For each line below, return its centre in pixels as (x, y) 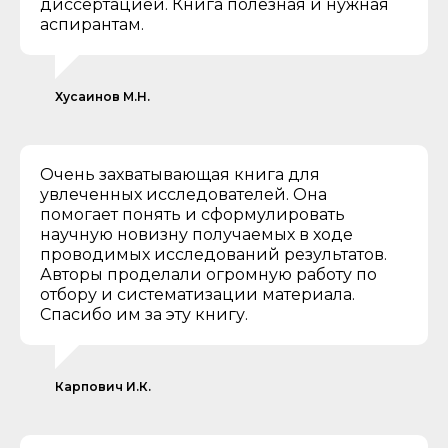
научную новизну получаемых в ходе (196, 235)
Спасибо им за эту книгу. (144, 315)
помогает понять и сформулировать (192, 215)
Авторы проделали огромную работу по (208, 275)
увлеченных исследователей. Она (183, 195)
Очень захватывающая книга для (180, 175)
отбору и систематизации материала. (197, 295)
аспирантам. (92, 25)
